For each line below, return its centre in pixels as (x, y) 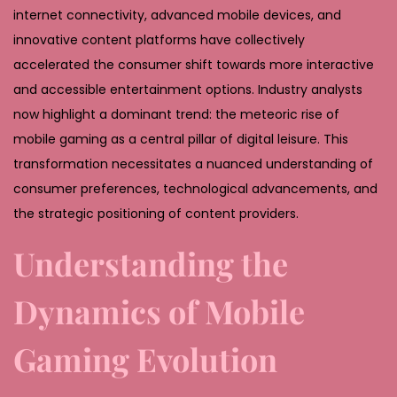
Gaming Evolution (145, 358)
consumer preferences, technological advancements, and (195, 188)
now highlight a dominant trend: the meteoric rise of (176, 114)
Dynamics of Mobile (159, 311)
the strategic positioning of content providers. (156, 213)
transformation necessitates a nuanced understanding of (193, 163)
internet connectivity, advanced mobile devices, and (177, 15)
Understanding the (151, 263)
